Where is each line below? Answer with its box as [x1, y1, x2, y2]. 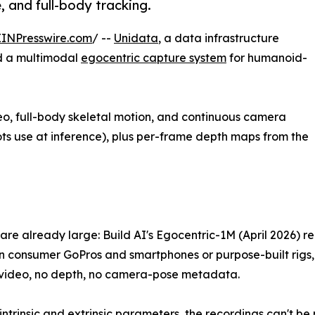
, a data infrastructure [158, 31, 279, 46]
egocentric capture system [81, 51, 226, 65]
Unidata [114, 31, 158, 46]
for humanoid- [226, 51, 307, 65]
